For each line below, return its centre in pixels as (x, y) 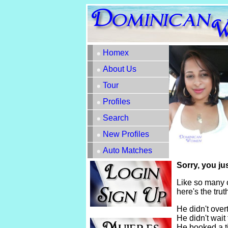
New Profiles (126, 134)
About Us (120, 69)
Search (116, 118)
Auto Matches (127, 150)
